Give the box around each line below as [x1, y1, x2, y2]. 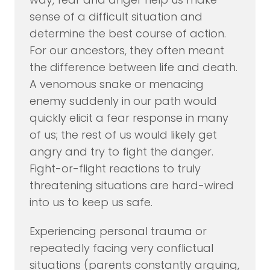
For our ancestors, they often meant [29, 43, 224, 58]
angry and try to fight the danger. [29, 144, 213, 160]
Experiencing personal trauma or [29, 224, 207, 239]
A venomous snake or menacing [29, 77, 204, 92]
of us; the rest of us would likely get [29, 127, 217, 143]
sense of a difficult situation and [29, 9, 202, 25]
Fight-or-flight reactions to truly [29, 161, 201, 177]
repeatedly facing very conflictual [29, 240, 213, 256]
